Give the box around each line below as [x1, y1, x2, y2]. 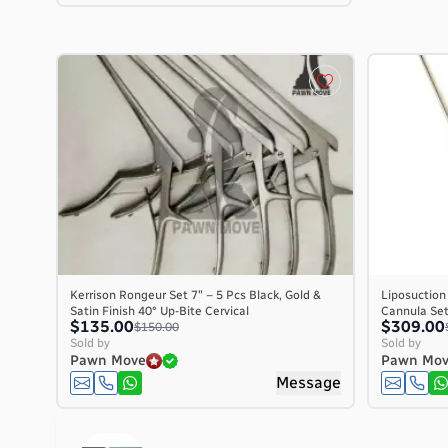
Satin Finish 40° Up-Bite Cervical [70, 304, 249, 318]
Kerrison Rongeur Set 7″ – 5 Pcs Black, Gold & [70, 288, 321, 302]
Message [276, 373, 341, 392]
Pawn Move [70, 352, 146, 369]
